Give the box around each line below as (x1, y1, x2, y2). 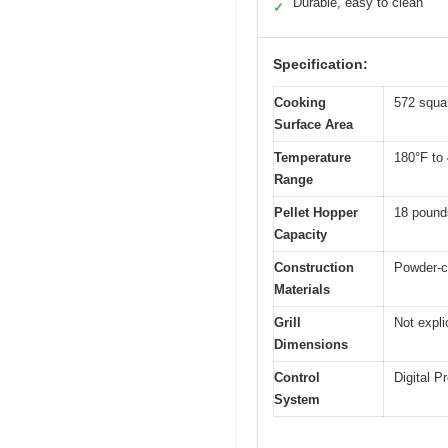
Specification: (273, 56, 368, 73)
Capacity (274, 227, 327, 243)
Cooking (274, 95, 326, 111)
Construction (274, 260, 354, 276)
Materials (274, 282, 330, 298)
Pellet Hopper (274, 205, 358, 221)
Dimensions (274, 337, 348, 353)
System (274, 392, 320, 408)
